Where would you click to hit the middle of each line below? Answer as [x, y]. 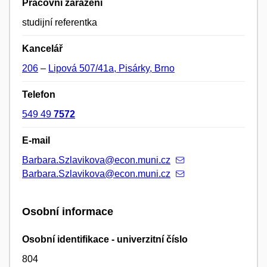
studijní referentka [60, 22]
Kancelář [42, 48]
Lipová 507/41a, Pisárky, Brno [111, 68]
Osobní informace [68, 211]
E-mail [36, 140]
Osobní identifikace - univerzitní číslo [105, 240]
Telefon [39, 94]
